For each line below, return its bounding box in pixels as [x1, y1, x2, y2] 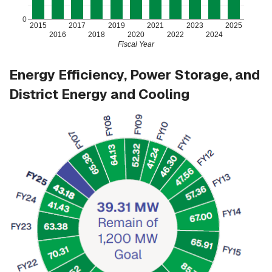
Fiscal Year [118, 39, 155, 49]
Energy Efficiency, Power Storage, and [9, 65, 260, 84]
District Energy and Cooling [9, 84, 189, 103]
